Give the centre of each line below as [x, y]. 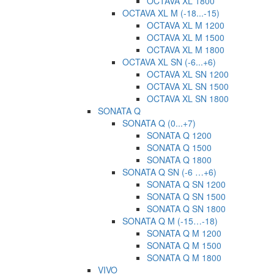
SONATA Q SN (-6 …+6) [169, 172]
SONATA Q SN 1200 [186, 184]
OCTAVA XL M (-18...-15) [171, 13]
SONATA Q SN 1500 [186, 196]
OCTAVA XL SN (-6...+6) [169, 61]
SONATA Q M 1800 [184, 257]
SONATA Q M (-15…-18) [170, 220]
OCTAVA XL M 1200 [186, 25]
